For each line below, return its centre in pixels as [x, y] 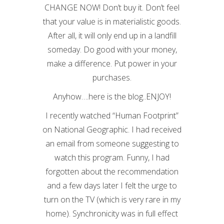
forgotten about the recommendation [112, 171]
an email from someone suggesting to [112, 143]
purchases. [112, 77]
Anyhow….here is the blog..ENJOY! [112, 96]
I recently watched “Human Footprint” [112, 115]
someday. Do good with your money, [112, 49]
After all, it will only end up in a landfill [112, 35]
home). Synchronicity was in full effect [112, 213]
